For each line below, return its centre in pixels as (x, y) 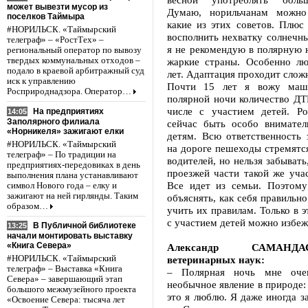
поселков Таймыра (46, 16)
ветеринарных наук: (216, 260)
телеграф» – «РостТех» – (55, 40)
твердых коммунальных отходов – (74, 60)
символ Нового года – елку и (62, 185)
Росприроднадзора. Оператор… (69, 91)
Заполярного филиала (53, 121)
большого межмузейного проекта (71, 290)
